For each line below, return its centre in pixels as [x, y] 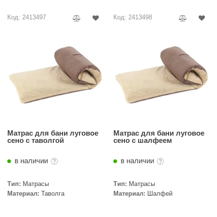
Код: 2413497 [27, 17]
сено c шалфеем [143, 140]
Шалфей [160, 194]
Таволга [53, 194]
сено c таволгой [36, 140]
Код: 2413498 [133, 17]
